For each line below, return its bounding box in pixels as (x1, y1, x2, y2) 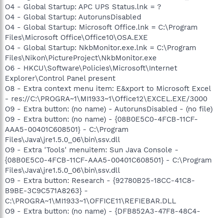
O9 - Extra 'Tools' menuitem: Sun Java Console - (5, 145, 179, 154)
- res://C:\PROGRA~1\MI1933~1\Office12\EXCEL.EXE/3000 (5, 94, 207, 103)
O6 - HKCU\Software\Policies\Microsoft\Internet (5, 64, 177, 73)
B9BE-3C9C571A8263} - (5, 186, 88, 195)
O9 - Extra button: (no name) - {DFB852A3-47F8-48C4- (5, 207, 200, 216)
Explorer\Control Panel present (5, 74, 115, 83)
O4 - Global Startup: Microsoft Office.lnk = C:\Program (5, 23, 198, 32)
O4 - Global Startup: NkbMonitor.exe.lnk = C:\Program (5, 43, 196, 52)
